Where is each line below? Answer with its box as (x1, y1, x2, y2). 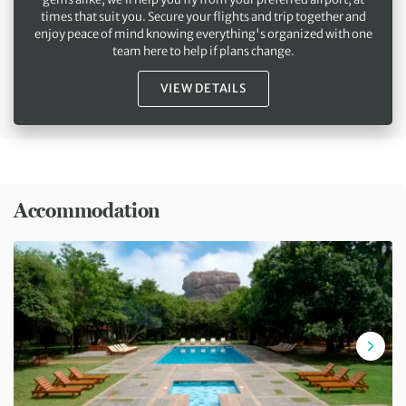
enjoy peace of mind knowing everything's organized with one (34, 26, 372, 43)
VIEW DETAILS (159, 81, 246, 97)
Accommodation (14, 198, 161, 224)
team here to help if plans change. (111, 43, 295, 60)
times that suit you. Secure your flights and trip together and (40, 9, 366, 25)
